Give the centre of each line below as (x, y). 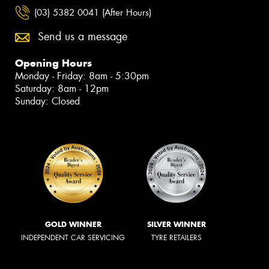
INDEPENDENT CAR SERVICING (73, 238)
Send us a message (83, 37)
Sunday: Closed (47, 101)
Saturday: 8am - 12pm (62, 89)
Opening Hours (53, 63)
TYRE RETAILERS (177, 238)
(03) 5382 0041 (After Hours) (93, 12)
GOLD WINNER (73, 225)
